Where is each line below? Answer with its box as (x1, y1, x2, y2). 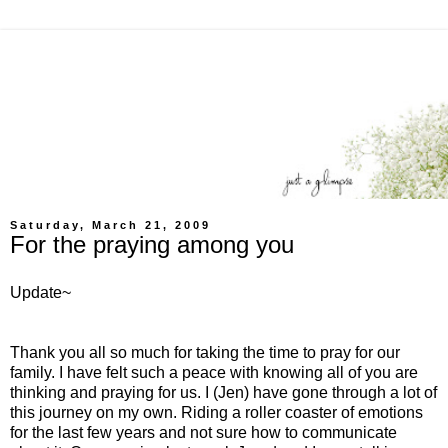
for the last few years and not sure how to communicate (10, 423, 397, 441)
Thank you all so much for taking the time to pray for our (10, 343, 400, 361)
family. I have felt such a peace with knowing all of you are (10, 363, 418, 381)
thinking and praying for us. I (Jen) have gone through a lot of (10, 383, 437, 401)
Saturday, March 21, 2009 (10, 219, 211, 232)
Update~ (10, 283, 71, 301)
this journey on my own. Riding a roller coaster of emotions (10, 403, 423, 421)
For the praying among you (10, 231, 294, 259)
